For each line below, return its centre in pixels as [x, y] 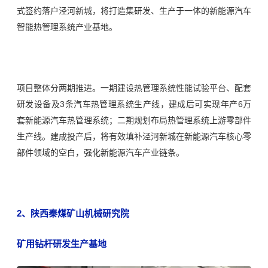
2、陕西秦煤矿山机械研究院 [73, 213]
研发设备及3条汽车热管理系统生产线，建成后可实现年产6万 [134, 104]
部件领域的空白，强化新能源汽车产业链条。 [100, 152]
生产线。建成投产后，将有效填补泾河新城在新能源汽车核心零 [134, 136]
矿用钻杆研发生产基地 [62, 243]
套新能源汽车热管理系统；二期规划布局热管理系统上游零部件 [134, 120]
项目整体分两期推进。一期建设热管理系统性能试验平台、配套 [134, 88]
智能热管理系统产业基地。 [67, 27]
